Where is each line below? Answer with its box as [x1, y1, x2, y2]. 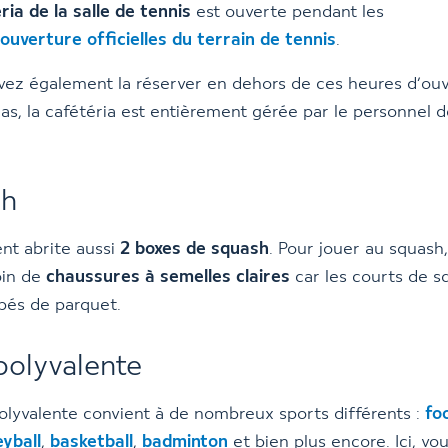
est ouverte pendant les [191, 3, 384, 21]
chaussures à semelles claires [46, 268, 295, 286]
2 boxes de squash [120, 240, 269, 258]
